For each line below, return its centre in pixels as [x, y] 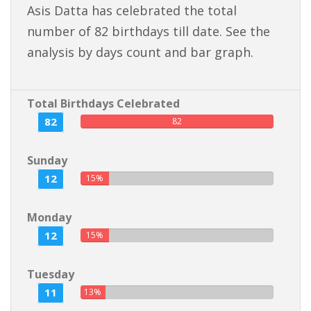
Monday [49, 217]
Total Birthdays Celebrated [103, 103]
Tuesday [51, 274]
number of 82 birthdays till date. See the [149, 31]
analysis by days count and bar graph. [140, 52]
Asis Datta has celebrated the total [132, 10]
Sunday [47, 160]
